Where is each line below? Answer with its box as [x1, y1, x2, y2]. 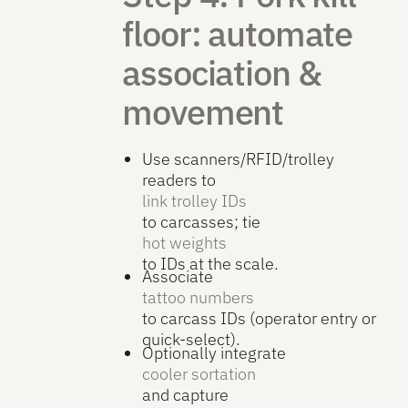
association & [122, 50, 321, 96]
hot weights [141, 231, 227, 253]
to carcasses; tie [141, 210, 260, 232]
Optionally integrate [141, 342, 286, 363]
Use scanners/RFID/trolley [141, 148, 334, 169]
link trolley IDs [141, 189, 247, 211]
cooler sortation [141, 362, 256, 384]
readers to [141, 168, 216, 190]
